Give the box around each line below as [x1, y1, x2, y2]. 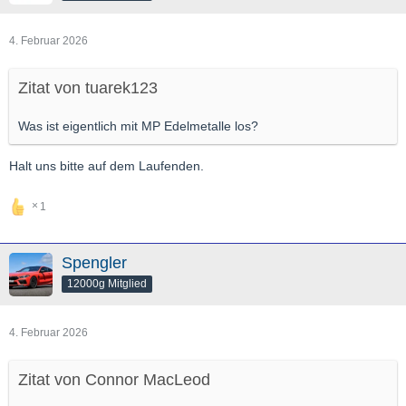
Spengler [62, 253, 127, 272]
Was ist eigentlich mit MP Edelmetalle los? [18, 118, 258, 133]
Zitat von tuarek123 [18, 78, 158, 97]
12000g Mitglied [67, 276, 147, 290]
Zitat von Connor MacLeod [18, 370, 210, 389]
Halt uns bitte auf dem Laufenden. [9, 158, 204, 173]
